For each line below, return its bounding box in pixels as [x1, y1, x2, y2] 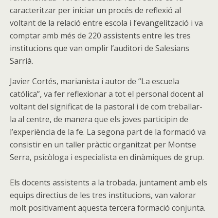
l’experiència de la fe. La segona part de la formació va [10, 127, 206, 137]
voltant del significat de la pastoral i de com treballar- [10, 101, 202, 112]
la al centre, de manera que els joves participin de [10, 114, 188, 125]
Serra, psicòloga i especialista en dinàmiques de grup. [10, 152, 204, 163]
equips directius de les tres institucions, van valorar [10, 190, 196, 200]
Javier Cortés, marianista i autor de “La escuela [10, 76, 179, 87]
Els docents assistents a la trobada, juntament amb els [10, 177, 207, 188]
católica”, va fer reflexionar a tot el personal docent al [10, 89, 203, 99]
